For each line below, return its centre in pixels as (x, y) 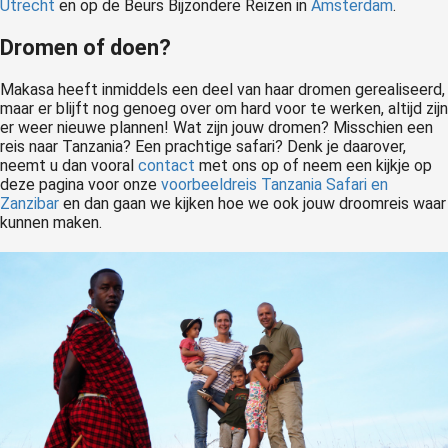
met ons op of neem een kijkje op (313, 165)
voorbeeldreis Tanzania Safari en (274, 184)
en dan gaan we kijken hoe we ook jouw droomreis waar (252, 203)
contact (166, 165)
